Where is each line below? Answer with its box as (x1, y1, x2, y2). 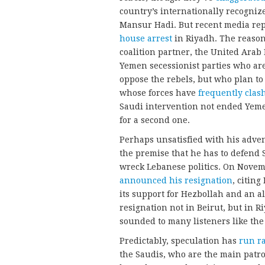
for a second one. (119, 115, 190, 125)
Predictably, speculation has (119, 235, 239, 245)
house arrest (119, 33, 172, 43)
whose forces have (119, 88, 198, 98)
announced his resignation (119, 175, 232, 185)
